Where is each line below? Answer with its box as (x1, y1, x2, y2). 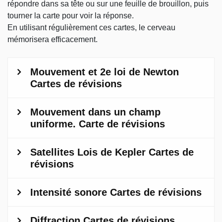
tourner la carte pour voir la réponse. (7, 11, 134, 20)
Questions (7, 59, 43, 67)
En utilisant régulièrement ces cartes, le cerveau (7, 23, 175, 32)
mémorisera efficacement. (7, 35, 98, 44)
